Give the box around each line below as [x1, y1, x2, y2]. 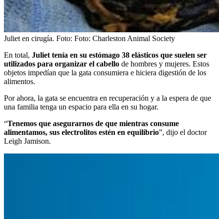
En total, [4, 50, 32, 59]
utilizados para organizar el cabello [4, 59, 121, 68]
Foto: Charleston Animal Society [74, 34, 175, 43]
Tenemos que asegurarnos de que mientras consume [7, 119, 179, 128]
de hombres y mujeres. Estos [121, 59, 209, 68]
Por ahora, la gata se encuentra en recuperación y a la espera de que [4, 93, 211, 102]
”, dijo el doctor [159, 128, 207, 136]
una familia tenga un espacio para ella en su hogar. [4, 102, 158, 111]
